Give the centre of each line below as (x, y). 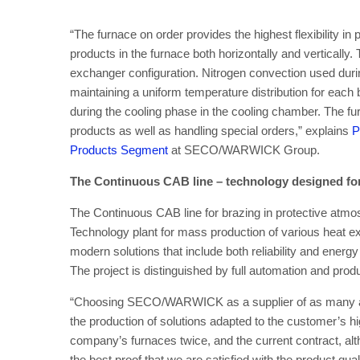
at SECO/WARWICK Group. (247, 150)
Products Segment (119, 150)
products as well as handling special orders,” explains (211, 131)
